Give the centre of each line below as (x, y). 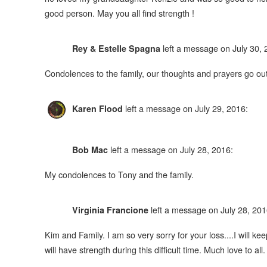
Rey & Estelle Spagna (116, 49)
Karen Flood (97, 109)
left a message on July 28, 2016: (171, 149)
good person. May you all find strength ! (119, 13)
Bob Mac (90, 149)
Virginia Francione (110, 209)
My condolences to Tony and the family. (119, 175)
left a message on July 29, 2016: (186, 108)
